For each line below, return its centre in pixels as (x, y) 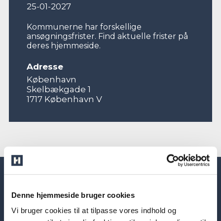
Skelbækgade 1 (58, 90)
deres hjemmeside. (63, 46)
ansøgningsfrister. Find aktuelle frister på (107, 37)
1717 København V (64, 99)
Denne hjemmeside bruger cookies (73, 195)
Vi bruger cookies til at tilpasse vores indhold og (94, 211)
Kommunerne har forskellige (84, 27)
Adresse (45, 67)
